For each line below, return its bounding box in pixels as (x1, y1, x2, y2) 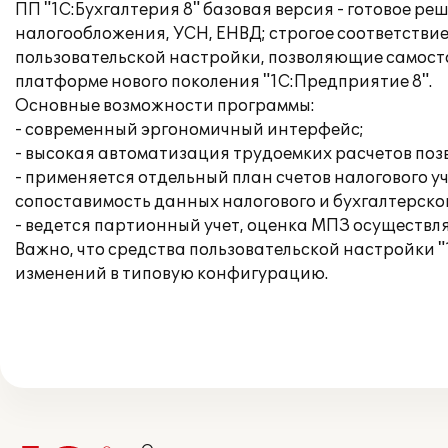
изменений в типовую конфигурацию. (15, 264, 328, 284)
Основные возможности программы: (15, 96, 315, 116)
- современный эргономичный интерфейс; (15, 120, 364, 140)
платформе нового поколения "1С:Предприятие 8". (15, 72, 432, 92)
